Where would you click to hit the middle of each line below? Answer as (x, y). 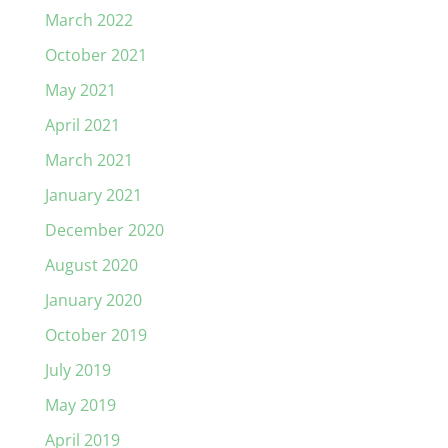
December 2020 (104, 230)
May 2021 (80, 90)
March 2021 (88, 160)
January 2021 (93, 195)
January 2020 (93, 300)
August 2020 (91, 265)
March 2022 (88, 20)
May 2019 (80, 405)
